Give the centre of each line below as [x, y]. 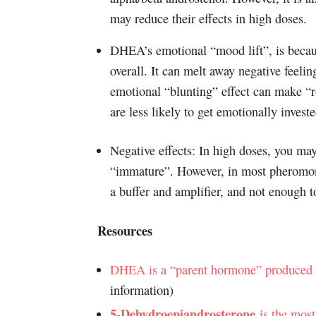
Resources [125, 230]
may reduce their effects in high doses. [209, 18]
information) [142, 290]
